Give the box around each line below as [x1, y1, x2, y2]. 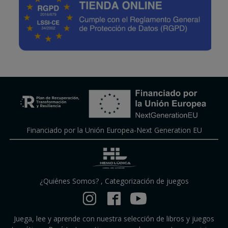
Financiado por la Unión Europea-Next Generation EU [26, 125, 202, 135]
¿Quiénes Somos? [39, 176, 99, 186]
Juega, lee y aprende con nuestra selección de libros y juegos [14, 214, 214, 224]
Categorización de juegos [104, 176, 189, 186]
